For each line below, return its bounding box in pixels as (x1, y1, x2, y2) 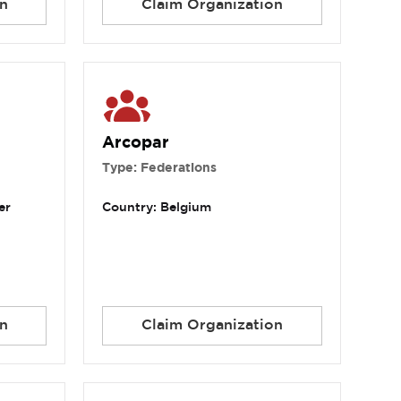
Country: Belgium (102, 202, 212, 214)
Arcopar (102, 136, 170, 151)
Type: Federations (102, 163, 218, 175)
